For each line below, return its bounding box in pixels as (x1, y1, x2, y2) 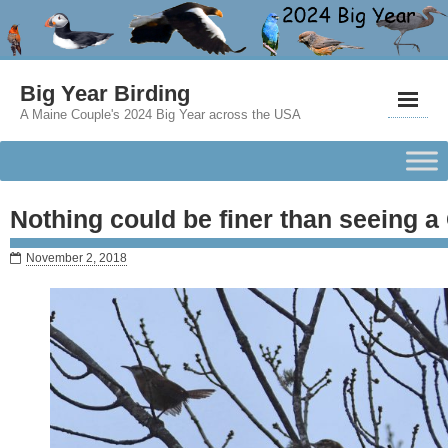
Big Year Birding (20, 81, 190, 106)
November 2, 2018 (26, 251, 127, 265)
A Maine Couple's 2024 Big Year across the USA (20, 107, 301, 122)
